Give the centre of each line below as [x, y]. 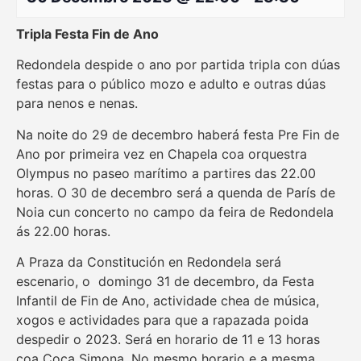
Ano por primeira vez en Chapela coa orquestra [162, 154]
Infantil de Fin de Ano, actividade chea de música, [168, 301]
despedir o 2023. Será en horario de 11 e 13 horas [168, 340]
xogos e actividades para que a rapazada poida [162, 320]
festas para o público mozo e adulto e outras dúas [171, 84]
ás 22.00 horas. [63, 231]
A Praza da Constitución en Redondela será [149, 262]
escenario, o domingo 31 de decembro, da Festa [165, 282]
